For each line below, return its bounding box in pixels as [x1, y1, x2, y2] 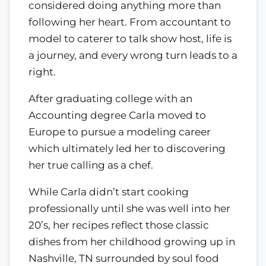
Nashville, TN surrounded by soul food [28, 252, 219, 265]
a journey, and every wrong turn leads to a [28, 49, 237, 62]
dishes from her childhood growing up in [28, 236, 235, 248]
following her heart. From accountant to [28, 16, 231, 28]
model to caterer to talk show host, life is [28, 33, 232, 45]
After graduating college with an [28, 93, 192, 105]
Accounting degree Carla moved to [28, 109, 206, 122]
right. [28, 66, 56, 78]
